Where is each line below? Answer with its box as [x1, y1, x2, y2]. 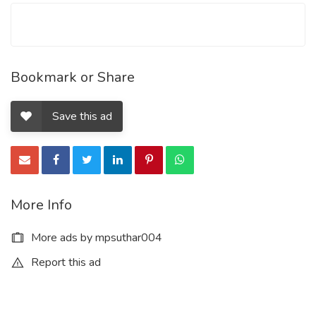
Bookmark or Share [11, 67, 135, 87]
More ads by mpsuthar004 [28, 229, 162, 245]
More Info [11, 195, 72, 214]
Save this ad [52, 108, 112, 124]
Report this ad [28, 254, 101, 270]
